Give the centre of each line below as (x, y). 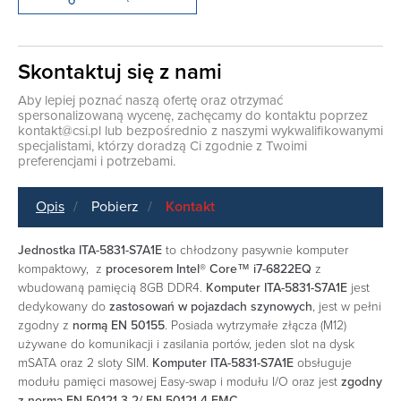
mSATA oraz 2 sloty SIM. (85, 363)
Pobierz (115, 207)
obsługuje (323, 363)
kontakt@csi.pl (60, 131)
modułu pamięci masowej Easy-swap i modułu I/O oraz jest (179, 382)
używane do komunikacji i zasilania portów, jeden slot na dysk (186, 345)
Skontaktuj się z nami (120, 73)
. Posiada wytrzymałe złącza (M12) (256, 326)
